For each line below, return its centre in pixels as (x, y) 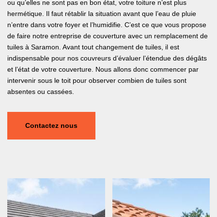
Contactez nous (51, 126)
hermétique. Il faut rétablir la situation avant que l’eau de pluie (102, 14)
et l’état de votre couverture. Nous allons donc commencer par (103, 70)
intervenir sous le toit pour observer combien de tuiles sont (97, 81)
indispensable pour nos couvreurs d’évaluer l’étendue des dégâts (107, 58)
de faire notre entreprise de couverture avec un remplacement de (108, 36)
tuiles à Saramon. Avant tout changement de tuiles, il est (93, 47)
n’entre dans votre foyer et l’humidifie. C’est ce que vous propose (107, 25)
